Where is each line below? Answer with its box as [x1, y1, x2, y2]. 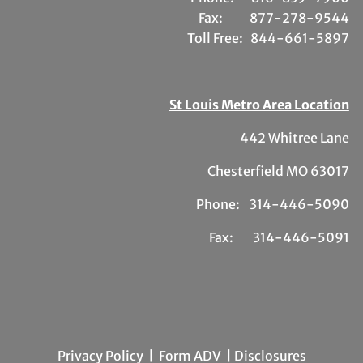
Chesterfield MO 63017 [207, 163, 349, 180]
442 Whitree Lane [239, 130, 349, 147]
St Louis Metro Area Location [169, 96, 349, 113]
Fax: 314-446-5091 [208, 229, 349, 246]
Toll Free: [186, 30, 250, 47]
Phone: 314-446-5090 [195, 196, 349, 213]
